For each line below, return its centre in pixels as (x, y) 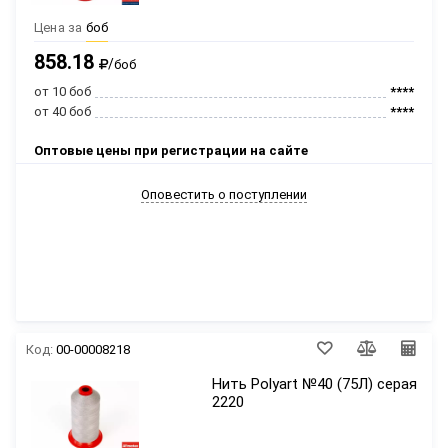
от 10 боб (62, 91)
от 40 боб (62, 111)
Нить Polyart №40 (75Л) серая (315, 384)
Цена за (58, 27)
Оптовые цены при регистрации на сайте (171, 150)
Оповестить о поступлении (224, 194)
